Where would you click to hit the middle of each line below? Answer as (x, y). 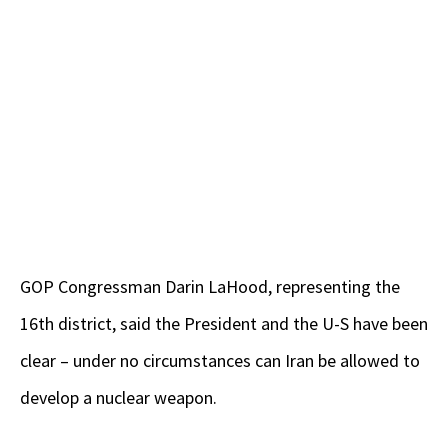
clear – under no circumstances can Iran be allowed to (220, 361)
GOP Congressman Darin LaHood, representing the (210, 287)
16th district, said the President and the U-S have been (224, 324)
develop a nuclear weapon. (118, 398)
